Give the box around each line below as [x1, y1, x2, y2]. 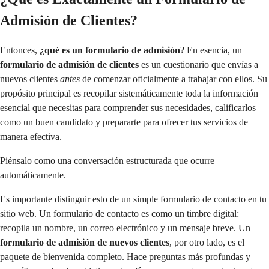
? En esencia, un [180, 44, 242, 55]
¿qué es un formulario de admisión [40, 44, 180, 55]
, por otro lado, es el [169, 237, 244, 247]
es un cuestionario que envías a [139, 59, 258, 70]
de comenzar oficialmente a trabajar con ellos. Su [80, 73, 267, 84]
